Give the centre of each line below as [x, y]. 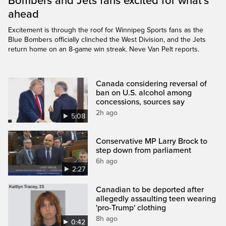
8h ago [107, 218]
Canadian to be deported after [150, 189]
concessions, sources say [140, 102]
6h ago [107, 161]
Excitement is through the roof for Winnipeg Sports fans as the [106, 30]
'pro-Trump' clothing [131, 208]
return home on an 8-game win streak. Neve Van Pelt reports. [104, 49]
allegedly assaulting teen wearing [156, 199]
